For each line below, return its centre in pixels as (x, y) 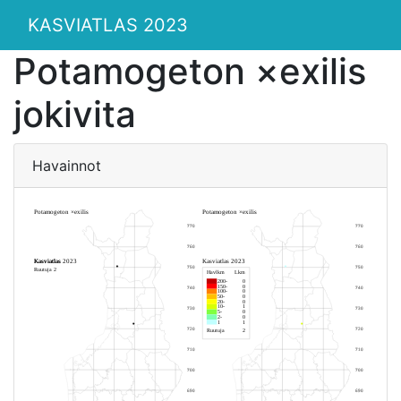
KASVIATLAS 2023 (108, 25)
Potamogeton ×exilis (190, 71)
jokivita (75, 114)
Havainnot (67, 166)
